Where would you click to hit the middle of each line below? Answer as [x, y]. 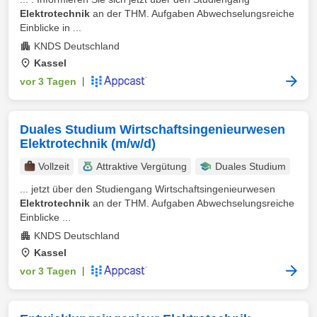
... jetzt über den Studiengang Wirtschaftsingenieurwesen [148, 189]
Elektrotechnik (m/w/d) [88, 144]
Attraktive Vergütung [142, 166]
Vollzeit [54, 166]
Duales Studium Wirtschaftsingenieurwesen [152, 129]
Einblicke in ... [51, 28]
